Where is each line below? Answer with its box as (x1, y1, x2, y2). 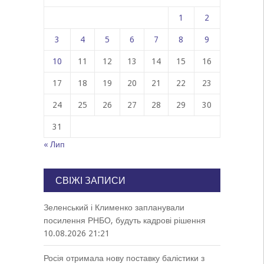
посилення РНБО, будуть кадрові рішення (43, 216, 206, 225)
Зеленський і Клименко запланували (43, 203, 184, 212)
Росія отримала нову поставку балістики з (43, 253, 204, 263)
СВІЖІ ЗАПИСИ (55, 175, 126, 186)
